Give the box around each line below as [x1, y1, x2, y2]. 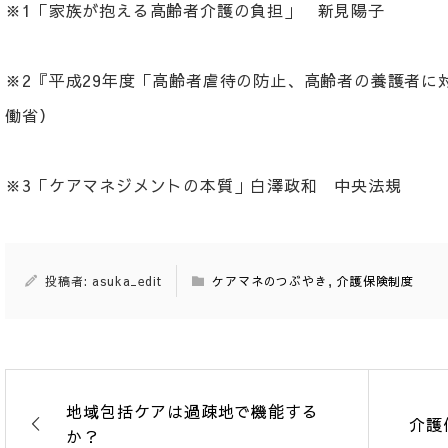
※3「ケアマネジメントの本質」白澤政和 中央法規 [5, 174, 402, 196]
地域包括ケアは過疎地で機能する [66, 400, 319, 422]
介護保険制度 [337, 273, 415, 289]
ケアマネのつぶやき [212, 273, 328, 289]
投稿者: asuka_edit [45, 273, 162, 289]
